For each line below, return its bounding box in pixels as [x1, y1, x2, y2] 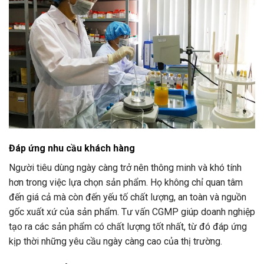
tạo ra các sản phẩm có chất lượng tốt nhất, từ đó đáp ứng [9, 220, 247, 232]
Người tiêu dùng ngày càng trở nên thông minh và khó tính [9, 161, 242, 173]
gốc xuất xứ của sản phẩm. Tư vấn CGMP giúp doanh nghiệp [9, 206, 255, 217]
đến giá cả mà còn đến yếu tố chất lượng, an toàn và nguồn [9, 191, 246, 203]
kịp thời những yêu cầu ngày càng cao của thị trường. [9, 235, 222, 247]
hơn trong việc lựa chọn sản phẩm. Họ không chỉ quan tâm [9, 176, 243, 188]
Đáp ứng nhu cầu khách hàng [9, 142, 135, 154]
